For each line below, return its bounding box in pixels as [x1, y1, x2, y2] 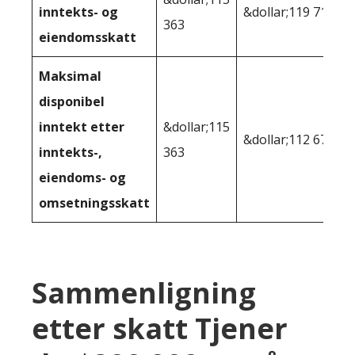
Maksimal [39, 67, 101, 85]
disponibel [39, 92, 105, 110]
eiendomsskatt [39, 28, 136, 46]
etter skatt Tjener [32, 308, 288, 348]
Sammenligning [32, 273, 256, 312]
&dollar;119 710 [243, 2, 334, 21]
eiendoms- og [39, 168, 126, 186]
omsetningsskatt [39, 193, 150, 212]
